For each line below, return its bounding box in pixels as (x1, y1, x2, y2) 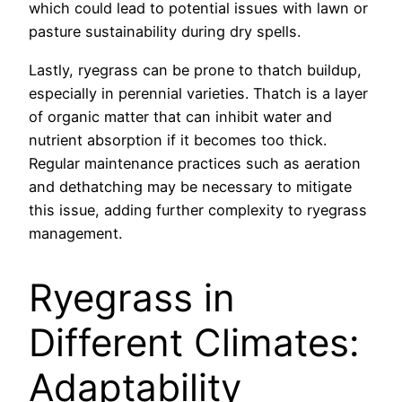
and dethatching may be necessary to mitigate (29, 177, 352, 196)
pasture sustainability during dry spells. (29, 22, 301, 41)
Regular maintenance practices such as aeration (29, 153, 361, 172)
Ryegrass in (29, 275, 235, 321)
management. (29, 223, 122, 242)
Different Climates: (29, 319, 360, 366)
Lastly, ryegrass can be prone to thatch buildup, (29, 60, 362, 79)
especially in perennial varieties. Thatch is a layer (29, 83, 368, 102)
